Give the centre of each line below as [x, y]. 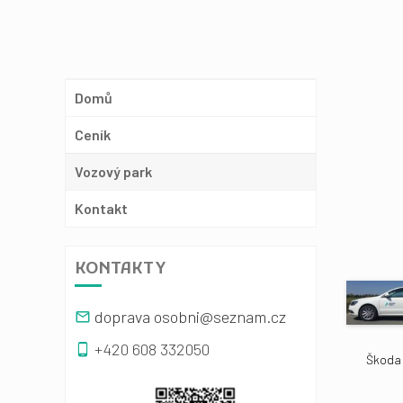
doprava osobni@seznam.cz [190, 317]
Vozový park [113, 171]
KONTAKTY [121, 269]
